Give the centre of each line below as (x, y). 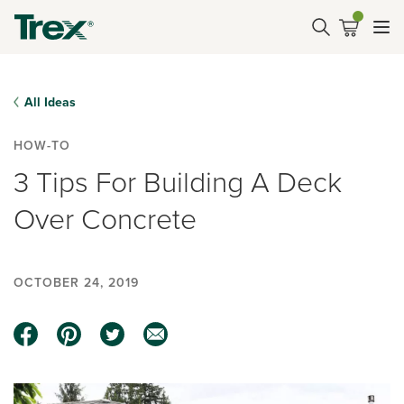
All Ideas (50, 102)
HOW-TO (42, 145)
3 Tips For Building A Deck (178, 181)
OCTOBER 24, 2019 (76, 282)
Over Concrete (105, 218)
